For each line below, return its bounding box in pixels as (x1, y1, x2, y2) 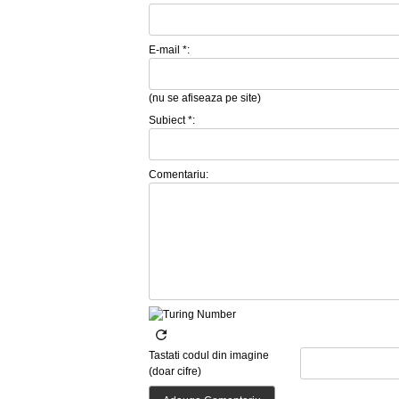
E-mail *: (149, 44, 190, 57)
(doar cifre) (149, 365, 201, 379)
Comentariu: (149, 168, 208, 182)
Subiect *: (149, 114, 195, 127)
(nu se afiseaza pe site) (149, 92, 261, 105)
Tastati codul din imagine (149, 349, 269, 362)
